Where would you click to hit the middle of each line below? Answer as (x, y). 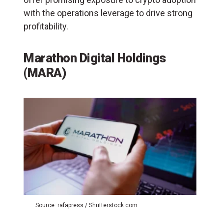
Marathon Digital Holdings (95, 58)
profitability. (46, 26)
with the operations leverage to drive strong (108, 13)
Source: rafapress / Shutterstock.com (86, 206)
